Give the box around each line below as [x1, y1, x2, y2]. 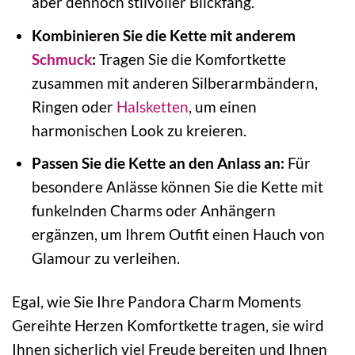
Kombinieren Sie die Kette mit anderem [31, 25, 296, 44]
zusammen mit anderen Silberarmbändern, [31, 73, 318, 92]
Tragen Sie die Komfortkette [95, 49, 286, 68]
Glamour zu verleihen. [31, 249, 180, 268]
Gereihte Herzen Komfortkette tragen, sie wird [12, 316, 324, 335]
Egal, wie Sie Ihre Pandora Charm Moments [12, 292, 301, 311]
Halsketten [116, 97, 189, 116]
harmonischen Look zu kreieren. [31, 120, 246, 139]
